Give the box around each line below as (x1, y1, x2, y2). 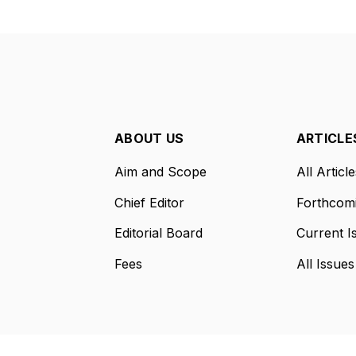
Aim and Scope (114, 164, 207, 180)
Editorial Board (114, 225, 203, 241)
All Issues (296, 255, 354, 272)
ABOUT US (114, 130, 184, 146)
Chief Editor (114, 194, 184, 211)
